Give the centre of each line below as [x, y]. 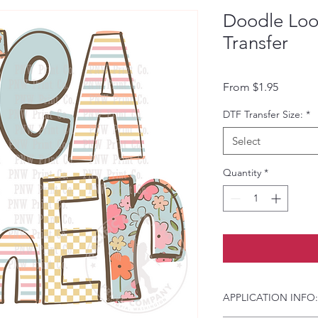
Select [246, 141]
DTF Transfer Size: [263, 114]
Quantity [242, 172]
